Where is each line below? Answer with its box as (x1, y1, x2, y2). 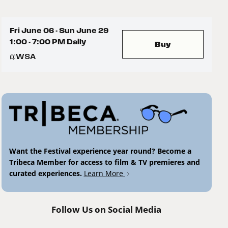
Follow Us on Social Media (51, 204, 162, 216)
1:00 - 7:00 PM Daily (9, 38, 86, 46)
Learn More (83, 168, 125, 179)
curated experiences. (9, 168, 84, 179)
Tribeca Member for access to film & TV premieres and (9, 157, 200, 167)
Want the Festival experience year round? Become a (9, 146, 191, 156)
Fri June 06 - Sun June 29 (9, 26, 108, 35)
